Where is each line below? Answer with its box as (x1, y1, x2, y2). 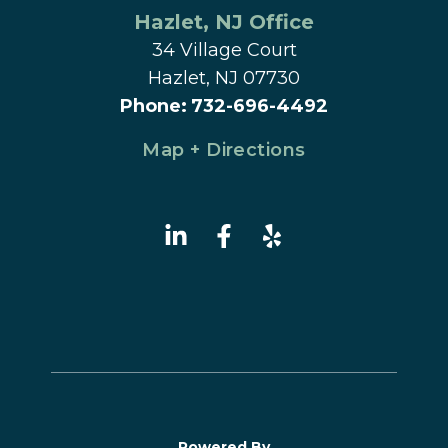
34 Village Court (151, 39, 297, 62)
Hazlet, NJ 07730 (148, 67, 300, 90)
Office (243, 10, 314, 35)
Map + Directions (142, 139, 306, 162)
